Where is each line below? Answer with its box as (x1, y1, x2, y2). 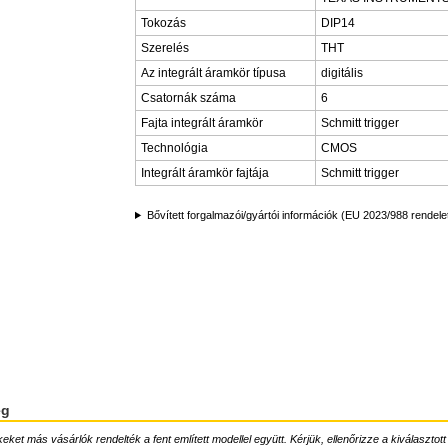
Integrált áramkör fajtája (141, 166, 269, 180)
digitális (321, 66, 363, 80)
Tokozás (141, 16, 186, 30)
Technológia (141, 141, 208, 155)
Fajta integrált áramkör (141, 116, 263, 130)
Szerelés (141, 41, 189, 55)
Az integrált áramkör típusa (141, 66, 286, 80)
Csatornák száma (141, 91, 236, 105)
